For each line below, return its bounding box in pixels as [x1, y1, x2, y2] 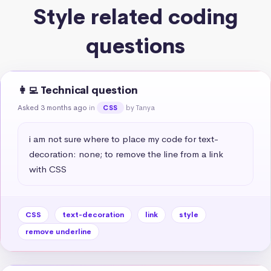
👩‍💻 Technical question [18, 83, 138, 97]
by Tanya [125, 102, 155, 113]
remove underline [25, 226, 91, 237]
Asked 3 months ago [18, 102, 87, 113]
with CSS [29, 163, 67, 175]
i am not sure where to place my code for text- [29, 132, 218, 145]
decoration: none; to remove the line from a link [29, 148, 223, 160]
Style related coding [33, 4, 238, 30]
